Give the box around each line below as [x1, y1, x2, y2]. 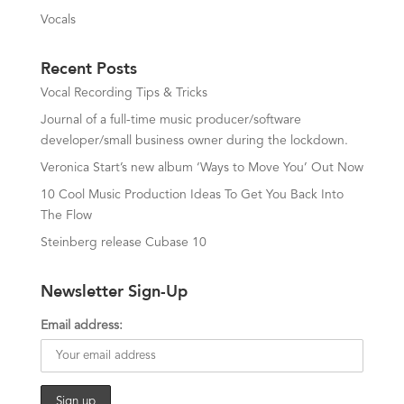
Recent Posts [40, 61, 137, 71]
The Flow [40, 209, 92, 223]
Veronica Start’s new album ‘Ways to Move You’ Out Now [40, 161, 363, 175]
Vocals [40, 14, 76, 27]
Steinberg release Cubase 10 [40, 236, 207, 250]
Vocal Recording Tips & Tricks [40, 87, 207, 100]
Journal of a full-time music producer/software [40, 114, 301, 127]
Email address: [40, 319, 123, 333]
